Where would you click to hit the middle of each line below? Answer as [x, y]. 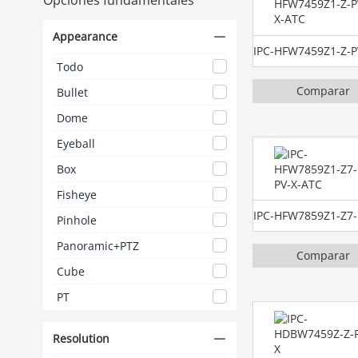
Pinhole [76, 220]
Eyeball [76, 143]
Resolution [81, 338]
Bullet [72, 92]
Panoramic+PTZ [97, 245]
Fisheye [76, 194]
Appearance [85, 36]
